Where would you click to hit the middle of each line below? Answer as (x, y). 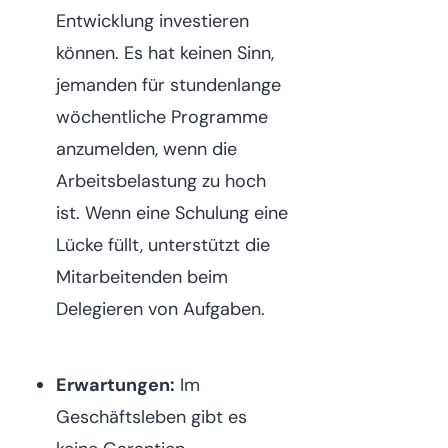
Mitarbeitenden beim (142, 277)
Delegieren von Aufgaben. (160, 309)
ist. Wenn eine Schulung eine (172, 213)
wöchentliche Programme (162, 117)
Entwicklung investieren (152, 21)
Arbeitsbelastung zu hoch (161, 181)
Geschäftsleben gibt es (151, 417)
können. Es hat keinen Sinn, (165, 53)
